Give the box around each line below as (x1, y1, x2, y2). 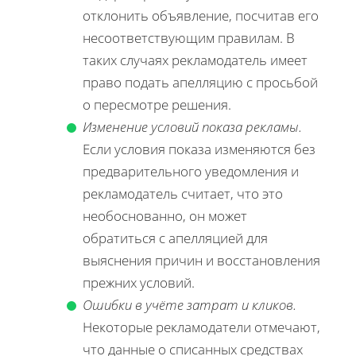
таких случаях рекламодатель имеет (83, 50, 308, 69)
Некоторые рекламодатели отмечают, (83, 317, 320, 336)
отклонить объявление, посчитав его (83, 6, 319, 25)
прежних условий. (83, 273, 195, 292)
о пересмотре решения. (83, 95, 231, 114)
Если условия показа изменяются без (83, 139, 315, 158)
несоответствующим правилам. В (83, 28, 295, 47)
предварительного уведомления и (83, 161, 299, 180)
